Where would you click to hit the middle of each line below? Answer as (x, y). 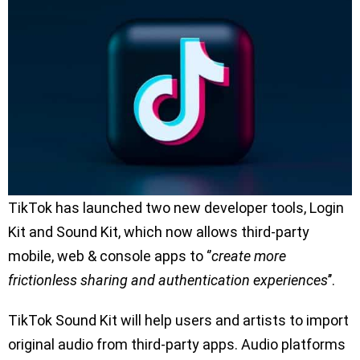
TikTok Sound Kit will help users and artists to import (178, 320)
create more (249, 256)
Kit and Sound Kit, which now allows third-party (159, 231)
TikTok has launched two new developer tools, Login (176, 207)
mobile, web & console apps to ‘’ (110, 256)
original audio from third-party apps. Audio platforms (177, 344)
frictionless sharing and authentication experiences (168, 280)
